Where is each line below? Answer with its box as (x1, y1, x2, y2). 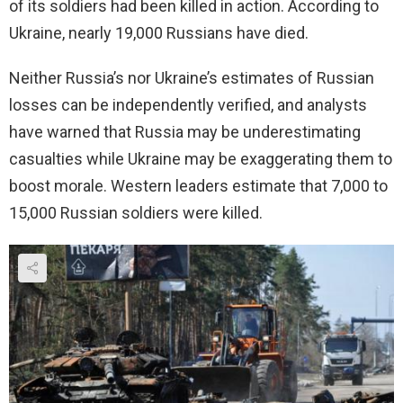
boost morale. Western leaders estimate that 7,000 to (9, 176, 388, 196)
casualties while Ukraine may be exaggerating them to (9, 149, 392, 169)
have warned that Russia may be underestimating (9, 122, 361, 142)
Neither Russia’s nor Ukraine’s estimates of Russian (9, 68, 374, 88)
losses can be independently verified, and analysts (9, 95, 367, 115)
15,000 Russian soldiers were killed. (9, 203, 263, 223)
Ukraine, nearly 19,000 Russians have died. (9, 23, 309, 43)
